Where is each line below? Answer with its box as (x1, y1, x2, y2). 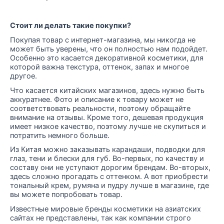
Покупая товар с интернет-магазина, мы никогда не (10, 35, 195, 45)
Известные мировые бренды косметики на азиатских (10, 204, 201, 214)
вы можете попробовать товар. (10, 190, 122, 199)
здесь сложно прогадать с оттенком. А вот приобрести (10, 172, 208, 181)
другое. (10, 71, 37, 81)
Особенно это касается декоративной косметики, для (10, 53, 203, 63)
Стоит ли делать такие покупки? (10, 21, 131, 30)
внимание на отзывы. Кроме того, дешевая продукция (10, 112, 203, 122)
